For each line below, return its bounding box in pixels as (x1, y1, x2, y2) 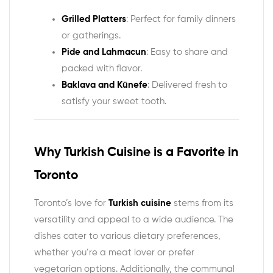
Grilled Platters (62, 14, 126, 24)
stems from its (171, 198, 233, 208)
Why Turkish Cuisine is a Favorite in (34, 146, 238, 160)
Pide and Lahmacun (62, 47, 146, 57)
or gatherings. (62, 30, 121, 40)
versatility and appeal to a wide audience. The (34, 214, 233, 224)
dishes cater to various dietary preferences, (34, 231, 221, 241)
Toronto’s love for (34, 198, 108, 208)
